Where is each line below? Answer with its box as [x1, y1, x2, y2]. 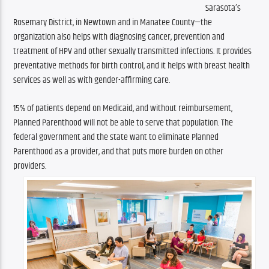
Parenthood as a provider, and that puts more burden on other [13, 144, 224, 159]
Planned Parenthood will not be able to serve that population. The [13, 115, 234, 130]
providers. [13, 158, 47, 174]
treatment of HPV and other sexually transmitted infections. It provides [13, 44, 252, 59]
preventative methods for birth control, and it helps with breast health [13, 58, 250, 74]
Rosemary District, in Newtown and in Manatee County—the [13, 15, 213, 31]
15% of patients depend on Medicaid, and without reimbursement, [13, 100, 233, 116]
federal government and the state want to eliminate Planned [13, 129, 219, 145]
